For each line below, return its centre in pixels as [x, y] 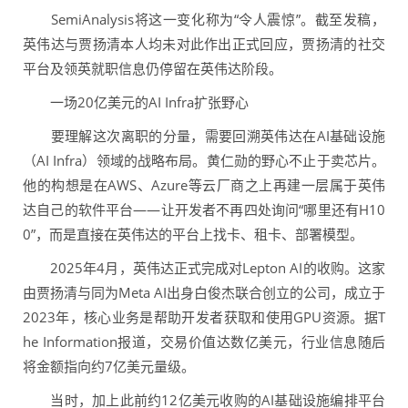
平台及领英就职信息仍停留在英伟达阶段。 [153, 69]
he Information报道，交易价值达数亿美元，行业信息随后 [204, 342]
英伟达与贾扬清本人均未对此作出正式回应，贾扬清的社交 [204, 44]
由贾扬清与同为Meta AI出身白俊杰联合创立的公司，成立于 [204, 293]
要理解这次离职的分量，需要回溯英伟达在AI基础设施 [204, 136]
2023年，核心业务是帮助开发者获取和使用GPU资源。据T [204, 317]
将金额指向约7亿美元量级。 [109, 367]
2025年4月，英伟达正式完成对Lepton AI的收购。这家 [204, 268]
